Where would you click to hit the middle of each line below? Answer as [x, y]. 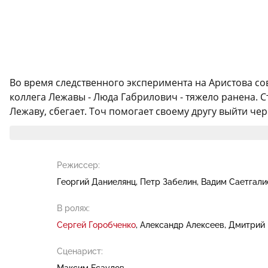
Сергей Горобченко [96, 225]
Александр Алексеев [182, 225]
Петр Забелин [168, 182]
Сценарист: [80, 251]
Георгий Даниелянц [96, 182]
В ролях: [73, 208]
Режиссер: [78, 165]
